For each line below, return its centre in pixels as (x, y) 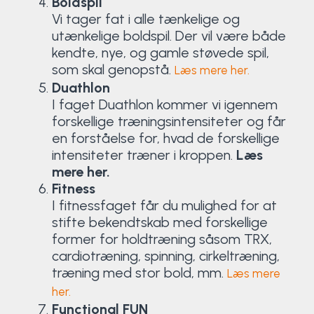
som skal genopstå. (113, 69)
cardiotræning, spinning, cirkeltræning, (165, 255)
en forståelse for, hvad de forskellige (165, 138)
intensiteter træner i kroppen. (142, 155)
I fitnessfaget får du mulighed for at (164, 205)
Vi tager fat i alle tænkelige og (145, 19)
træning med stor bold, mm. (139, 272)
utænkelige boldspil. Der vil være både (169, 35)
